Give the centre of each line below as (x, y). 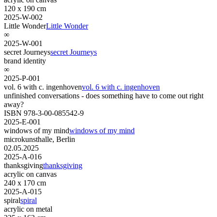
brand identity (25, 61)
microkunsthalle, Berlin (39, 139)
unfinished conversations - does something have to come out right (104, 95)
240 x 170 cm (25, 183)
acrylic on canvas (30, 174)
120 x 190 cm (25, 8)
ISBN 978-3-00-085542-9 (44, 113)
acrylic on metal (28, 209)
